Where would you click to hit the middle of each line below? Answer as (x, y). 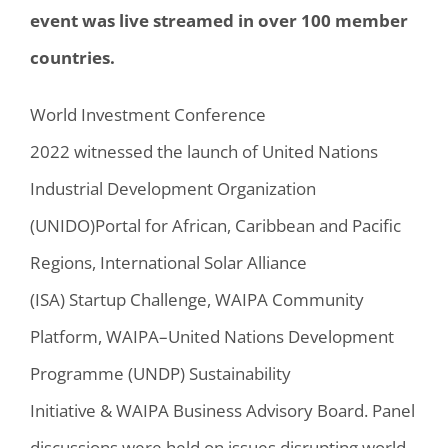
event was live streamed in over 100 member (219, 20)
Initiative (63, 410)
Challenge (166, 299)
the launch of (207, 151)
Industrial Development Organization (173, 188)
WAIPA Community (289, 299)
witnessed (113, 151)
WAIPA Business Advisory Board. (242, 410)
